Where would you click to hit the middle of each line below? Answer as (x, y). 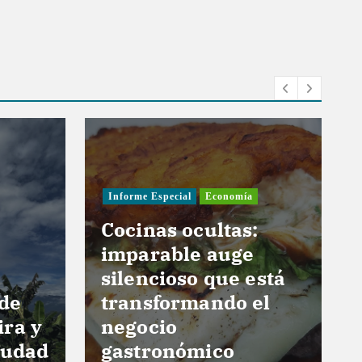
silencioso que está (194, 278)
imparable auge (178, 254)
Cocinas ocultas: (180, 230)
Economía (229, 197)
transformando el (186, 303)
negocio (139, 327)
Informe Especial (149, 197)
